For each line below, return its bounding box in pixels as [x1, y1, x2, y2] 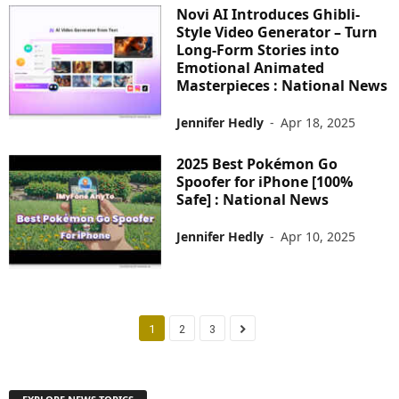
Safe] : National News [176, 189, 330, 209]
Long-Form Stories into [176, 39, 340, 60]
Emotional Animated [176, 57, 325, 77]
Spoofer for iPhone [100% [176, 171, 354, 191]
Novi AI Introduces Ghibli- [176, 4, 361, 24]
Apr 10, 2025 [281, 227, 356, 245]
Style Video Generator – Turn [176, 21, 379, 42]
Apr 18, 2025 [281, 113, 356, 131]
